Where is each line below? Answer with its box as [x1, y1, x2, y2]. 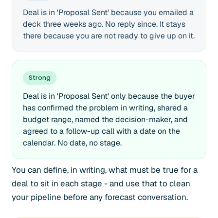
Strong [29, 73, 51, 82]
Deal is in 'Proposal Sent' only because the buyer [23, 91, 195, 101]
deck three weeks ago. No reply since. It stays [23, 19, 185, 29]
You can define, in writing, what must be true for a [12, 164, 198, 175]
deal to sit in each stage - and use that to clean [12, 178, 190, 189]
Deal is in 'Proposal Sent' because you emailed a [23, 7, 194, 18]
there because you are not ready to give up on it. [23, 31, 195, 41]
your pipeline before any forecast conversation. [12, 192, 188, 202]
